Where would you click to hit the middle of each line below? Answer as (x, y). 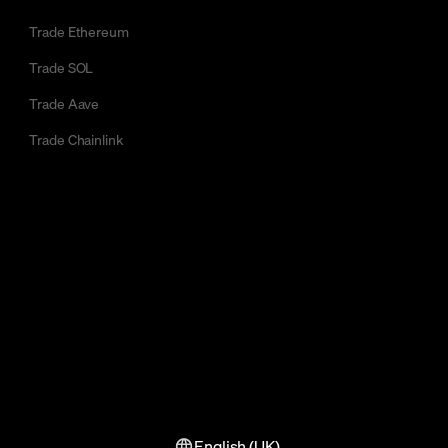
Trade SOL (61, 67)
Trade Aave (64, 103)
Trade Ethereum (79, 31)
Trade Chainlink (76, 139)
